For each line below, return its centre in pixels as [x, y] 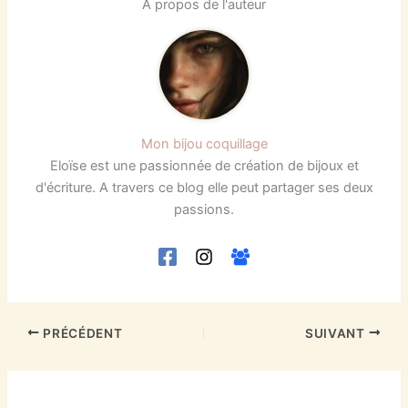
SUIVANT [337, 333]
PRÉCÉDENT [81, 333]
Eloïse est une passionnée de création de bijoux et [204, 166]
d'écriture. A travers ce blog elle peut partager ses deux [204, 188]
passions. [204, 210]
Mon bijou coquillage [204, 144]
